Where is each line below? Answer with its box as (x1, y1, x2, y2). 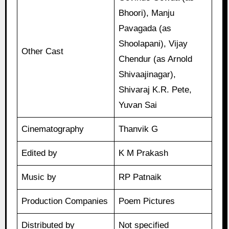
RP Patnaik (119, 172, 162, 182)
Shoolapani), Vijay (119, 39, 188, 49)
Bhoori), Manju (119, 8, 175, 18)
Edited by (21, 148, 58, 158)
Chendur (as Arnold (119, 54, 193, 64)
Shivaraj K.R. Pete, (119, 85, 192, 95)
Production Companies (21, 196, 108, 207)
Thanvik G (119, 124, 158, 134)
